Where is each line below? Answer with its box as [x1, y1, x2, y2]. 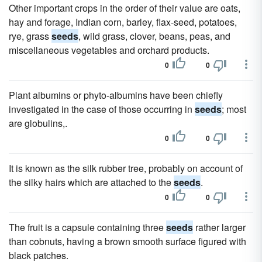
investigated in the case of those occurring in [9, 102, 195, 116]
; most [222, 102, 246, 116]
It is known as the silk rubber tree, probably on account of [9, 161, 243, 175]
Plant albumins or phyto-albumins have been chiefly [9, 88, 223, 102]
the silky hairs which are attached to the [9, 175, 174, 189]
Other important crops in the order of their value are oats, [9, 1, 240, 15]
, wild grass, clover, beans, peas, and [78, 29, 230, 43]
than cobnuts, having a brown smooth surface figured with [9, 235, 246, 248]
